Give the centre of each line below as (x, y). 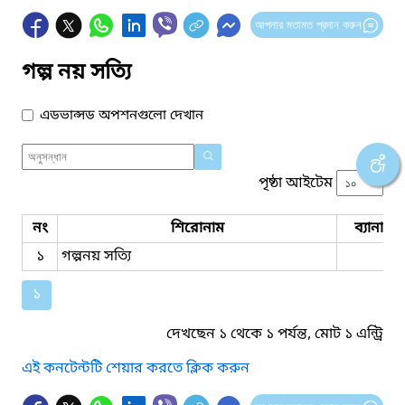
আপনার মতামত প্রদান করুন (308, 24)
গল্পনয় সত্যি (96, 256)
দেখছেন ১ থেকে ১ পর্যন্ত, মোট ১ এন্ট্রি (275, 334)
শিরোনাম (197, 228)
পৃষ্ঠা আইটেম (296, 183)
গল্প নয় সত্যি (76, 73)
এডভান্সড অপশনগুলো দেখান (122, 115)
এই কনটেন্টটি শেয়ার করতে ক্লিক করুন (136, 368)
